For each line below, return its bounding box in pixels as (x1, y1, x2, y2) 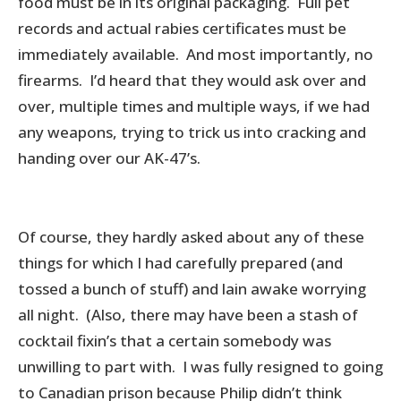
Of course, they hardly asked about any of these (18, 226, 364, 248)
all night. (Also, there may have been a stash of (18, 304, 358, 326)
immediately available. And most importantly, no (18, 44, 373, 65)
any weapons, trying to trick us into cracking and (18, 122, 366, 143)
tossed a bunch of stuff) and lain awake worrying (18, 278, 366, 300)
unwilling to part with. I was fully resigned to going (18, 356, 383, 378)
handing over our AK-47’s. (18, 148, 200, 169)
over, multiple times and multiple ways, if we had (18, 96, 370, 117)
